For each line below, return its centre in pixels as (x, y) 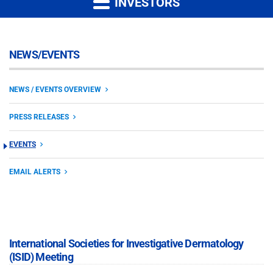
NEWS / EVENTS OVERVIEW (55, 89)
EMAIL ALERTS (35, 172)
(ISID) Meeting (41, 257)
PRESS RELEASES (39, 117)
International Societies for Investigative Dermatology (126, 243)
